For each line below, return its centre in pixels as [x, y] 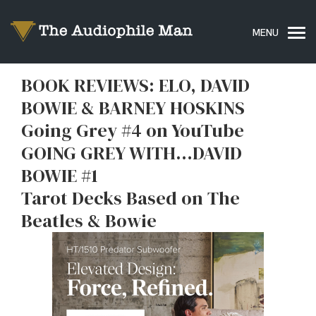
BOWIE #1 [60, 176]
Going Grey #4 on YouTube [133, 130]
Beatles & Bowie [89, 221]
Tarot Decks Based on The [130, 198]
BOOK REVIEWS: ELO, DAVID [135, 85]
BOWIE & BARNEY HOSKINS [133, 108]
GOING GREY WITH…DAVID [132, 153]
